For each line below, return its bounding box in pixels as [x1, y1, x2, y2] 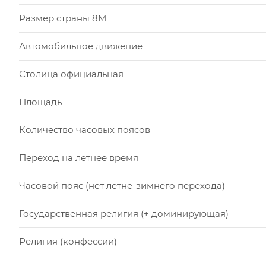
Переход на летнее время [19, 152, 138, 164]
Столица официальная [19, 68, 123, 80]
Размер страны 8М [19, 12, 106, 24]
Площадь [19, 96, 62, 108]
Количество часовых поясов [19, 124, 150, 136]
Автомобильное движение [19, 40, 142, 52]
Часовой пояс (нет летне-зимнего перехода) [19, 180, 225, 192]
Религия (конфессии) [19, 236, 117, 248]
